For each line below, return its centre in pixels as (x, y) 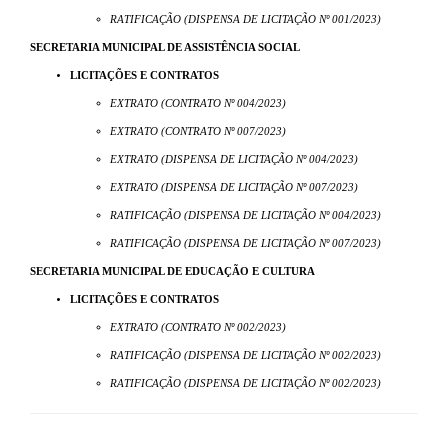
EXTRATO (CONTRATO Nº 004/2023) (198, 104)
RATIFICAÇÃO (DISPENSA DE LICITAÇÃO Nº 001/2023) (245, 20)
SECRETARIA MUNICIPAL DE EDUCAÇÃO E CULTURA (172, 272)
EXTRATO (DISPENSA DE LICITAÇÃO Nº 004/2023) (234, 160)
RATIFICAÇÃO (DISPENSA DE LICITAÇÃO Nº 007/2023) (245, 244)
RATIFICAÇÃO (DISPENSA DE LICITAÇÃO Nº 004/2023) (245, 216)
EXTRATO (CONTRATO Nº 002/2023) (198, 328)
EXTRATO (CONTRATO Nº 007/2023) (198, 132)
